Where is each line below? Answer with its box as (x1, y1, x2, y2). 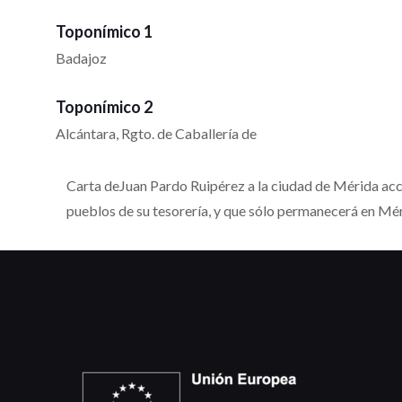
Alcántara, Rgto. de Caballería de (56, 125, 257, 143)
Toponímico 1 (56, 22, 153, 42)
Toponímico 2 (56, 97, 153, 118)
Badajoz (56, 49, 107, 67)
